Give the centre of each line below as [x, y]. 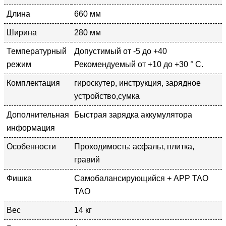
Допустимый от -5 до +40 [121, 51]
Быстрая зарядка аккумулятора [133, 115]
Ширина [22, 32]
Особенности [31, 146]
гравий [87, 159]
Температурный [37, 51]
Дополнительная [38, 115]
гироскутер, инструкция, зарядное [137, 83]
